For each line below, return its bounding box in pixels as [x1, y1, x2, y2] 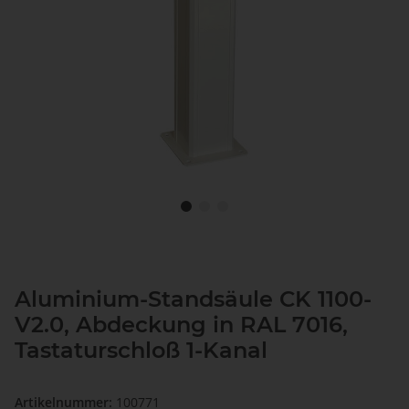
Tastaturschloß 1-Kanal [15, 337, 267, 364]
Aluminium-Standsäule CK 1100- [15, 286, 372, 313]
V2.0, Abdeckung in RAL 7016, [15, 311, 348, 339]
